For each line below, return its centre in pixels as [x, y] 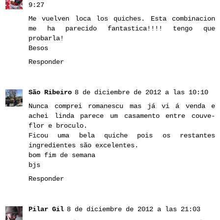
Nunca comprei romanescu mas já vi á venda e [122, 106]
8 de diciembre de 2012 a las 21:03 [134, 209]
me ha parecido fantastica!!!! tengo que [122, 29]
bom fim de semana [62, 155]
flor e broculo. [58, 126]
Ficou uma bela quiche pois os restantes [122, 136]
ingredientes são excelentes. [83, 146]
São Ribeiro [50, 93]
